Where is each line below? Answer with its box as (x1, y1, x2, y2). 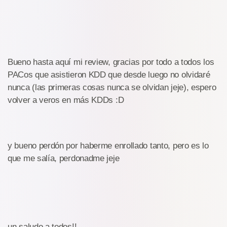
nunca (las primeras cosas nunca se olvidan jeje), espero (8, 83, 216, 92)
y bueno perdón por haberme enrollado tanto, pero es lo (8, 141, 209, 150)
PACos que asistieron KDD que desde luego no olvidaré (8, 70, 210, 80)
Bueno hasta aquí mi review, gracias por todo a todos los (8, 57, 214, 67)
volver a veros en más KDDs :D (8, 95, 124, 105)
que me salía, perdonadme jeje (8, 154, 122, 163)
